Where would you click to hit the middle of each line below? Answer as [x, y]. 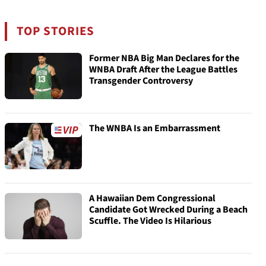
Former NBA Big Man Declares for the [164, 58]
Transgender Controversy [141, 81]
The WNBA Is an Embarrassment [155, 128]
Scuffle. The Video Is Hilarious [150, 221]
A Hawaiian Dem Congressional [152, 198]
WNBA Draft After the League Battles [163, 69]
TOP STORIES [56, 31]
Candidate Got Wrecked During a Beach [168, 210]
